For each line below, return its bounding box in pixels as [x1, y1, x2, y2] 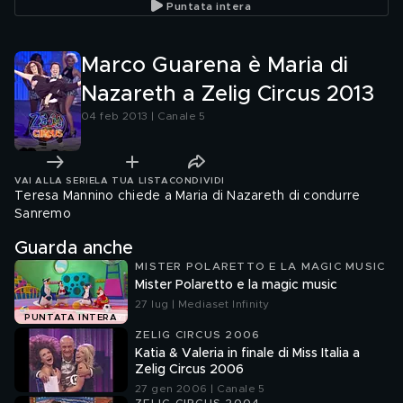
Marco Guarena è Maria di [81, 55, 348, 76]
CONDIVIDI [168, 175, 225, 185]
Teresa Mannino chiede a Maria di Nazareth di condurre [14, 190, 361, 202]
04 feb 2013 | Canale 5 [81, 111, 206, 121]
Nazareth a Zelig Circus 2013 [81, 84, 374, 105]
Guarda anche [14, 239, 133, 257]
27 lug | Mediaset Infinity [135, 299, 270, 309]
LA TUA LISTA [94, 175, 169, 185]
